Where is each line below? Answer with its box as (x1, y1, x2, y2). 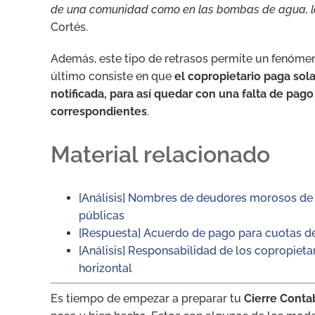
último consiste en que (51, 69, 174, 83)
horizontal (79, 261, 132, 275)
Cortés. (51, 20, 88, 34)
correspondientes (51, 104, 147, 118)
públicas (79, 208, 124, 222)
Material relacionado (51, 141, 270, 167)
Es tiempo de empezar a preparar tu (51, 291, 244, 305)
